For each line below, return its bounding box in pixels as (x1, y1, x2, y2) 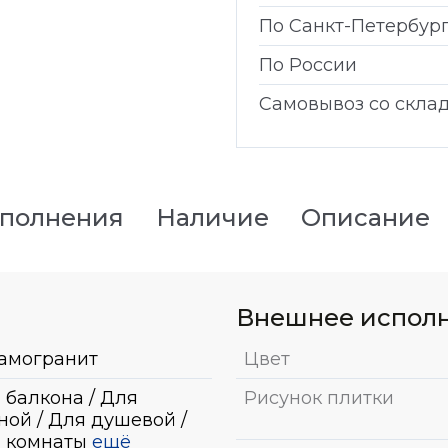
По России (259, 53, 357, 76)
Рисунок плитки (244, 386, 394, 409)
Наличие (155, 202, 269, 232)
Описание (300, 202, 430, 232)
